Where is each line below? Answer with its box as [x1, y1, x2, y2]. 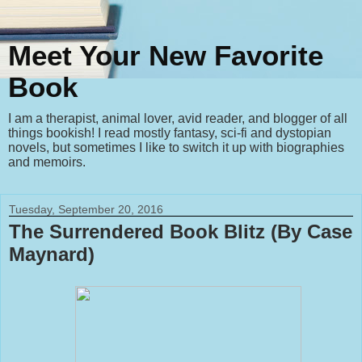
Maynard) [9, 243, 95, 265]
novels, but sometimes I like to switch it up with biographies [8, 141, 344, 154]
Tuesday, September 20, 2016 [9, 203, 163, 216]
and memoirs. [8, 155, 86, 169]
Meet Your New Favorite [8, 40, 323, 71]
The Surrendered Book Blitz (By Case [9, 221, 352, 242]
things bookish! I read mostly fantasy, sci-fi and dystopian [8, 126, 331, 140]
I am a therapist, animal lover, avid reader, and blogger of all [8, 112, 347, 125]
